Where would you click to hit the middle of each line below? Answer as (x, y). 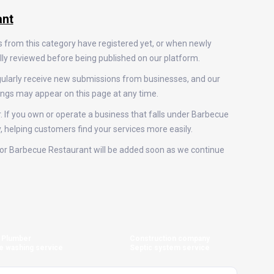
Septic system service (170, 248)
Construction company (170, 239)
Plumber (17, 239)
